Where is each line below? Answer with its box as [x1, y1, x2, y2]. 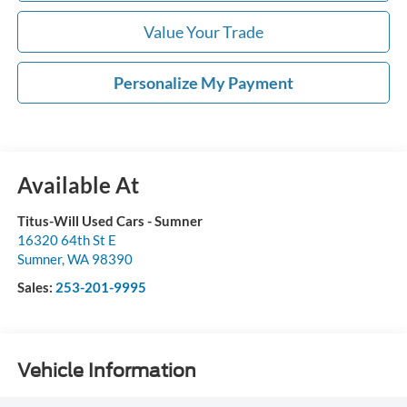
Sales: [16, 279, 55, 296]
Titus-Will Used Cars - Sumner [16, 213, 203, 230]
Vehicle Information [16, 359, 196, 382]
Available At [16, 172, 139, 199]
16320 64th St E [16, 232, 116, 249]
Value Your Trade [144, 22, 263, 43]
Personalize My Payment [114, 73, 293, 94]
